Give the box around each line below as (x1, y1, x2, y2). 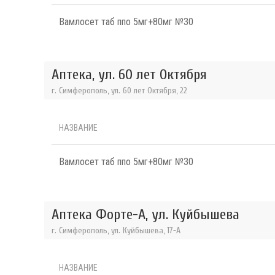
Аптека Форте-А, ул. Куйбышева (52, 206, 239, 223)
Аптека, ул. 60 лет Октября (52, 66, 207, 83)
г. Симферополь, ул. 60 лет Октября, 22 (52, 85, 187, 96)
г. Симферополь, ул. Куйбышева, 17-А (52, 225, 180, 236)
